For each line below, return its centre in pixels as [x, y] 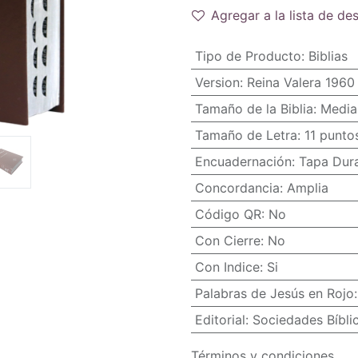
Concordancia [237, 188]
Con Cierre [227, 241]
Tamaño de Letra [246, 135]
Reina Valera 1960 [300, 82]
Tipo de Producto [248, 56]
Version [217, 82]
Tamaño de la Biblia [254, 109]
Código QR [228, 214]
